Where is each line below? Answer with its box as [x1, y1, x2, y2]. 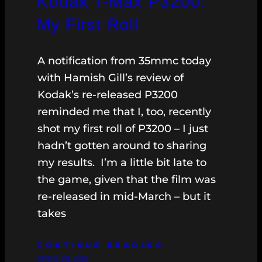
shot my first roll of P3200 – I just [37, 122, 208, 136]
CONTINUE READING [37, 241, 164, 250]
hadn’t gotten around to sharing [37, 139, 206, 153]
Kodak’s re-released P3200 [37, 88, 178, 102]
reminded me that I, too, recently [37, 105, 211, 119]
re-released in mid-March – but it [37, 190, 211, 204]
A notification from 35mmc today [37, 54, 211, 68]
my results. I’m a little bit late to [37, 156, 206, 170]
